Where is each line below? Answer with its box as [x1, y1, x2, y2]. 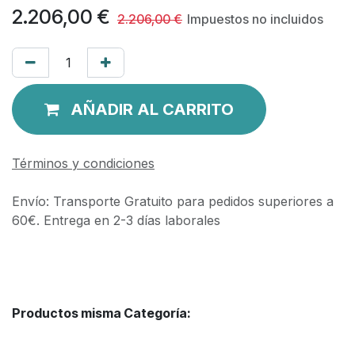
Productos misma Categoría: [12, 304, 191, 321]
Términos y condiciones [12, 155, 155, 171]
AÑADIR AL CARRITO [71, 99, 234, 119]
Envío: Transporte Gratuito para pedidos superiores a [12, 193, 334, 209]
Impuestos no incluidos [187, 10, 323, 27]
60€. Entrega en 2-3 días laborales [12, 212, 220, 228]
